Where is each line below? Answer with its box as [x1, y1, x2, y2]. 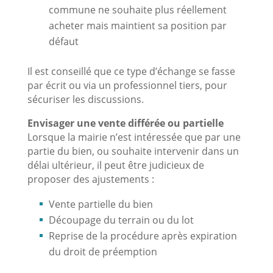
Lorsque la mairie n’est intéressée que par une [27, 130, 241, 144]
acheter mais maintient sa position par [48, 18, 227, 32]
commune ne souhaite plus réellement [48, 2, 227, 16]
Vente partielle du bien [48, 197, 153, 211]
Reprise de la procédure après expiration [48, 229, 237, 243]
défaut [48, 34, 79, 48]
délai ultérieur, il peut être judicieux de [27, 158, 204, 172]
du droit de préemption [48, 244, 157, 258]
